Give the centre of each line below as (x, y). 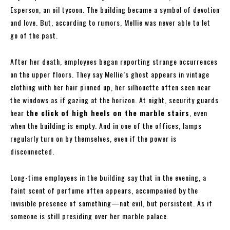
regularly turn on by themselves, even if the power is (93, 139)
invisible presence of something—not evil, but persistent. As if (111, 203)
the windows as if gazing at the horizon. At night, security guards (114, 100)
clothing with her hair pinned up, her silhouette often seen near (111, 87)
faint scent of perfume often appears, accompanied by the (104, 190)
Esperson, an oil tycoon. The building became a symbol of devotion (115, 10)
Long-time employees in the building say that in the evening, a (108, 178)
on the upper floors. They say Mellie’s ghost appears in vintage (110, 74)
